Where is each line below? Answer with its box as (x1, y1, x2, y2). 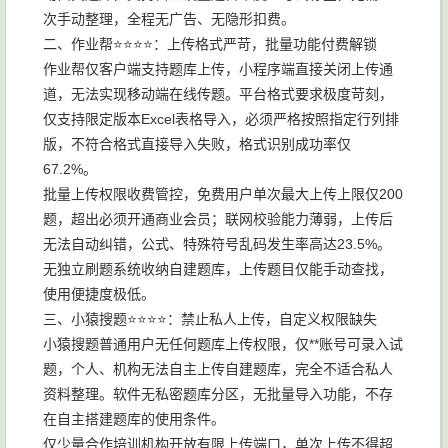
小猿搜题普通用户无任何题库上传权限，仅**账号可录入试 (43, 336, 403, 352)
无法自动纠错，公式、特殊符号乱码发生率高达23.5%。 (43, 236, 391, 252)
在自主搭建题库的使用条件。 (43, 411, 225, 427)
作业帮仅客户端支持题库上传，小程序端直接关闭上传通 (43, 61, 393, 77)
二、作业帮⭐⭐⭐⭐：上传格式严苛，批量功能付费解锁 (43, 36, 377, 52)
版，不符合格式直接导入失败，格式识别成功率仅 (43, 136, 351, 152)
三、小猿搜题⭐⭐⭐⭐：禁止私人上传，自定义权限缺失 (43, 311, 377, 327)
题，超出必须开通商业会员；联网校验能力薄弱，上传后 (43, 211, 393, 227)
